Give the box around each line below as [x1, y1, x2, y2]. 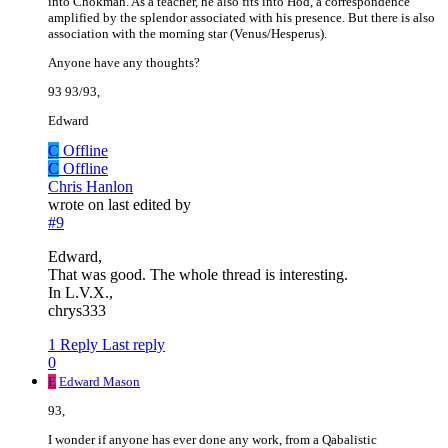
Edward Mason [59, 374, 140, 390]
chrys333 [48, 302, 106, 320]
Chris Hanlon [48, 178, 133, 196]
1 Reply [48, 336, 98, 354]
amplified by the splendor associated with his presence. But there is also [48, 10, 435, 26]
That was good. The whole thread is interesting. [48, 266, 348, 284]
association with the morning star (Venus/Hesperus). [48, 26, 327, 42]
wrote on [48, 196, 108, 214]
